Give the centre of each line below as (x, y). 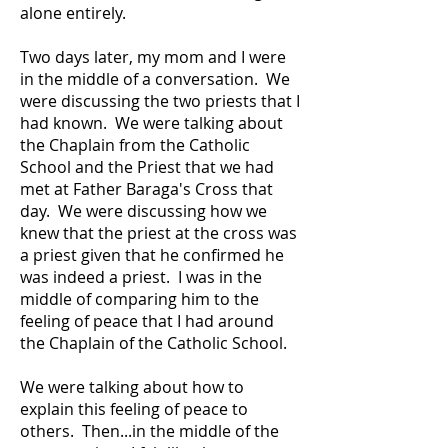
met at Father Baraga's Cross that (146, 189)
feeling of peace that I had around (147, 321)
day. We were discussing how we (143, 211)
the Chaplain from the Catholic (135, 145)
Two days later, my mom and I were (153, 57)
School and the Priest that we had (147, 167)
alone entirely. (77, 13)
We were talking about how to (132, 387)
